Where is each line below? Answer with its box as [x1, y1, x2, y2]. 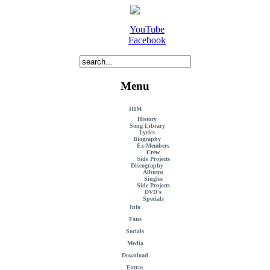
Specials [142, 195, 164, 202]
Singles [143, 175, 163, 183]
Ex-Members [137, 142, 169, 149]
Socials [126, 228, 144, 235]
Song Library [129, 122, 165, 130]
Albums [143, 169, 163, 176]
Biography [133, 136, 161, 143]
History [137, 116, 157, 123]
